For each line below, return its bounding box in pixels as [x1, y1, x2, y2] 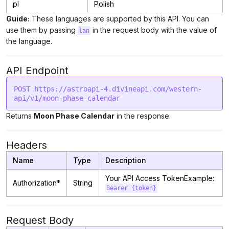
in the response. [114, 111, 171, 120]
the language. [6, 37, 52, 45]
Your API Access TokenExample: [105, 174, 214, 182]
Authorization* [13, 178, 60, 187]
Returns [6, 111, 34, 120]
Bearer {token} [106, 185, 156, 192]
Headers [6, 139, 47, 151]
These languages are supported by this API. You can [30, 14, 209, 23]
